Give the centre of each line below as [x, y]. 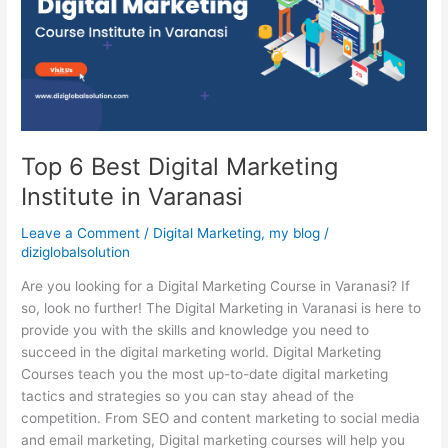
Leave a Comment [81, 232]
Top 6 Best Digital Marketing [180, 166]
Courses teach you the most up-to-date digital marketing [205, 374]
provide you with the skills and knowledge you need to [195, 330]
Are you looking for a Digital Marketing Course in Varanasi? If [216, 286]
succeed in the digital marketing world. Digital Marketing [201, 352]
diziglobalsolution [76, 251]
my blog [295, 232]
